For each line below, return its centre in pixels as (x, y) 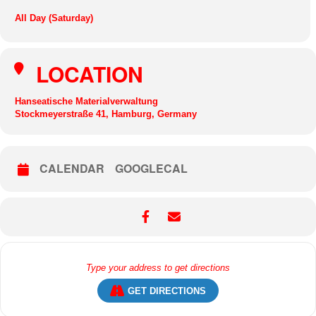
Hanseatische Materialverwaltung (86, 101)
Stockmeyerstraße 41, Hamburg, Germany (106, 114)
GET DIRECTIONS (167, 291)
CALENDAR (72, 168)
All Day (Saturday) (54, 18)
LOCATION (90, 74)
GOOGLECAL (151, 168)
